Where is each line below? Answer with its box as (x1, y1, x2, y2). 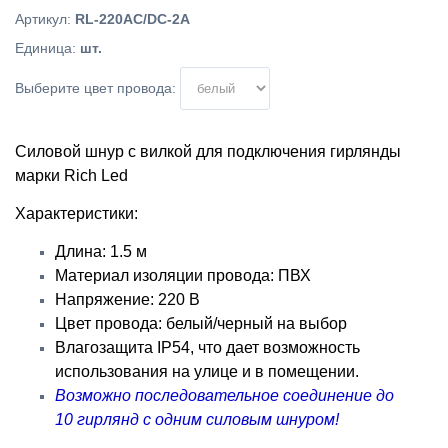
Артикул (15, 11, 67, 27)
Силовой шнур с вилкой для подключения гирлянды (15, 143, 401, 160)
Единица (15, 40, 72, 56)
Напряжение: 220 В (55, 291, 200, 308)
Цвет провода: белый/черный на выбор (55, 315, 347, 332)
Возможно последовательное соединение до (55, 387, 394, 404)
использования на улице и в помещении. (55, 363, 359, 380)
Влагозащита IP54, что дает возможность (55, 339, 360, 356)
